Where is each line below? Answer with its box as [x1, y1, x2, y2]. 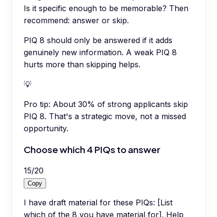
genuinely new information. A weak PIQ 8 [24, 47, 177, 58]
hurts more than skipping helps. [24, 60, 140, 70]
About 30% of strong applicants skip [53, 99, 188, 109]
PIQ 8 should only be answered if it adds [24, 35, 172, 46]
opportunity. [24, 124, 68, 134]
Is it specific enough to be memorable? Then [24, 3, 188, 14]
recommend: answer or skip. [24, 15, 129, 26]
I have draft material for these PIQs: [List [24, 197, 172, 207]
